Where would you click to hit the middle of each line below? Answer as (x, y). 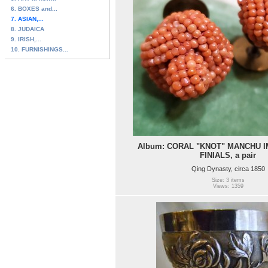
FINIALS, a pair (228, 155)
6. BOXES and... (34, 8)
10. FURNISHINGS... (39, 49)
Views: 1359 (228, 186)
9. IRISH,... (26, 39)
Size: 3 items (228, 180)
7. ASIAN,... (27, 19)
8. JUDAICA (28, 29)
